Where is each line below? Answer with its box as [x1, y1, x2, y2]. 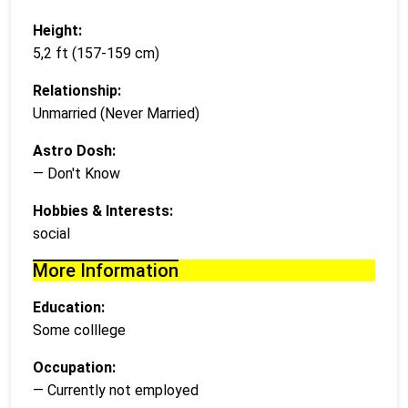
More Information [33, 259, 178, 281]
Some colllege [33, 321, 126, 339]
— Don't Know [33, 164, 120, 182]
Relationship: [33, 81, 121, 99]
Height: [33, 21, 82, 39]
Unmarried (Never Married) [33, 104, 199, 122]
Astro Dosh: [33, 141, 116, 159]
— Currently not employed [33, 381, 199, 399]
